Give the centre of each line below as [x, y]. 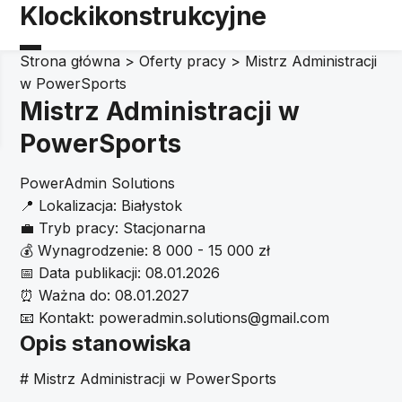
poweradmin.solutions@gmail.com [214, 318]
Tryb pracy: [79, 228]
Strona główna [70, 61]
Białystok [152, 205]
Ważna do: [75, 295]
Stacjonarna [165, 228]
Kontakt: [67, 318]
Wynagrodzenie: [93, 250]
